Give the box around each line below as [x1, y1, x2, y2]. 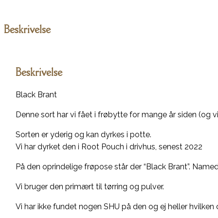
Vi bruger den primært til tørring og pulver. [16, 182, 164, 191]
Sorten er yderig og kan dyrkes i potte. [16, 129, 151, 139]
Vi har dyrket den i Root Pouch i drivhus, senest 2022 [16, 142, 202, 151]
